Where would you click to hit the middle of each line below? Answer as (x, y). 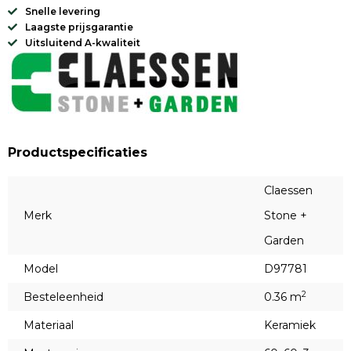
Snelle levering (63, 11)
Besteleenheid (63, 297)
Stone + (286, 215)
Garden (284, 241)
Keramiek (290, 325)
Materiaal (49, 325)
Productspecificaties (78, 152)
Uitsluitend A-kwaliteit (83, 43)
